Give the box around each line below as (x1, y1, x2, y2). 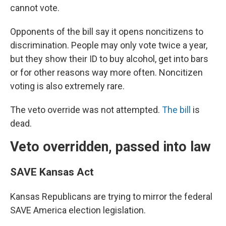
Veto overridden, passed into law (10, 139, 211, 155)
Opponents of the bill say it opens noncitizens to (10, 26, 203, 37)
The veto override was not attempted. (10, 104, 162, 116)
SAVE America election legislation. (10, 205, 146, 216)
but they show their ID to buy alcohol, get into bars (10, 53, 208, 65)
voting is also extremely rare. (10, 81, 125, 92)
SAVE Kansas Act (10, 165, 94, 179)
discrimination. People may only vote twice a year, (10, 40, 207, 51)
